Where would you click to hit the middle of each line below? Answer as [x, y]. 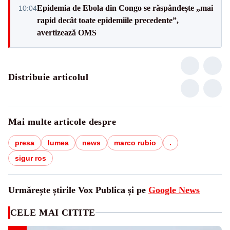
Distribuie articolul [48, 77]
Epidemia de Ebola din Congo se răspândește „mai [125, 8]
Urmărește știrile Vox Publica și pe [78, 190]
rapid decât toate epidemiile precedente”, [108, 20]
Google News [174, 190]
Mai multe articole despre [62, 121]
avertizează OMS [67, 32]
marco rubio [135, 142]
